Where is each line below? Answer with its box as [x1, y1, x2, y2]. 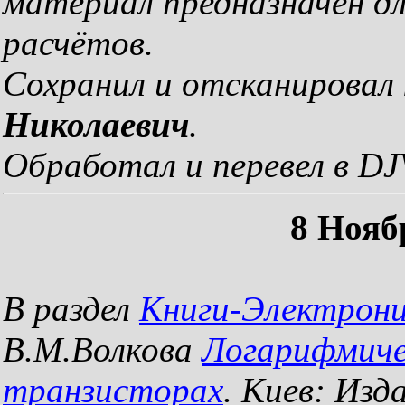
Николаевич [3, 105, 189, 144]
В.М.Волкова [3, 330, 202, 369]
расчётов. [3, 24, 154, 62]
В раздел [3, 289, 139, 328]
